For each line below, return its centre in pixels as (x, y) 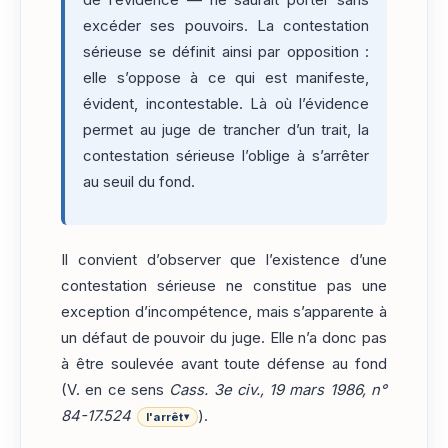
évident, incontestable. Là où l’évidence (226, 103)
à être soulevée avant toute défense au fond (224, 364)
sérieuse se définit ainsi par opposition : (226, 51)
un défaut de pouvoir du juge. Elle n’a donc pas (224, 338)
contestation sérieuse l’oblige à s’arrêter (226, 155)
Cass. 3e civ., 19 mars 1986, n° (278, 390)
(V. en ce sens (115, 390)
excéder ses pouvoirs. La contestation (226, 25)
